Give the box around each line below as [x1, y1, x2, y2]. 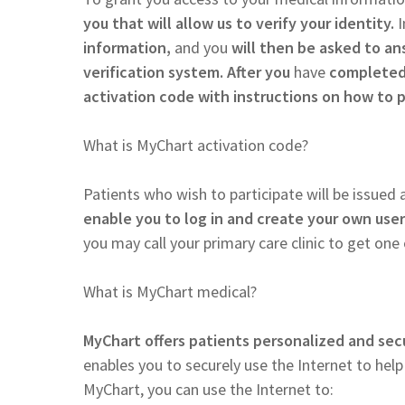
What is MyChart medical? [83, 280, 257, 302]
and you [174, 36, 228, 58]
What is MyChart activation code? [83, 134, 308, 155]
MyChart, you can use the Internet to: [83, 378, 334, 400]
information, [83, 36, 174, 58]
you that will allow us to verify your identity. [83, 12, 398, 33]
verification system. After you [83, 61, 294, 82]
